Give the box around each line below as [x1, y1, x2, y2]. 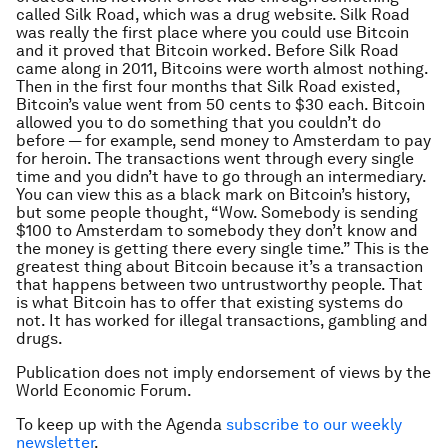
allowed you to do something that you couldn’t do [16, 113, 381, 133]
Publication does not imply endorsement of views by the [16, 363, 431, 383]
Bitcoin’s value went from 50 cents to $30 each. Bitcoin [16, 95, 425, 115]
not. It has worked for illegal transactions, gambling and [16, 311, 428, 331]
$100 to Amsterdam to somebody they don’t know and [16, 221, 418, 241]
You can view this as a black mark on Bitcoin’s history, [16, 185, 410, 205]
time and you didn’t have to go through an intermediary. [16, 167, 426, 187]
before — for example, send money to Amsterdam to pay [16, 131, 431, 151]
